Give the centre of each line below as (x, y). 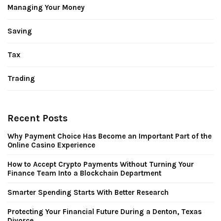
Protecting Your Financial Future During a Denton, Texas (105, 211)
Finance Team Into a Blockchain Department (84, 173)
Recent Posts (37, 118)
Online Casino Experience (52, 145)
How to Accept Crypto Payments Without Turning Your (101, 164)
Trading (21, 78)
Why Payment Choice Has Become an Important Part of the (110, 136)
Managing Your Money (46, 7)
